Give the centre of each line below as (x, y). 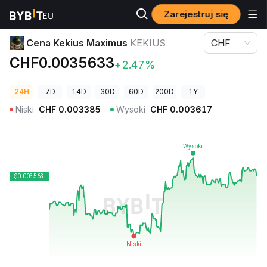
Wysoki (131, 109)
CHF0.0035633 (62, 63)
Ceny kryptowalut (41, 15)
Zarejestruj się (196, 14)
